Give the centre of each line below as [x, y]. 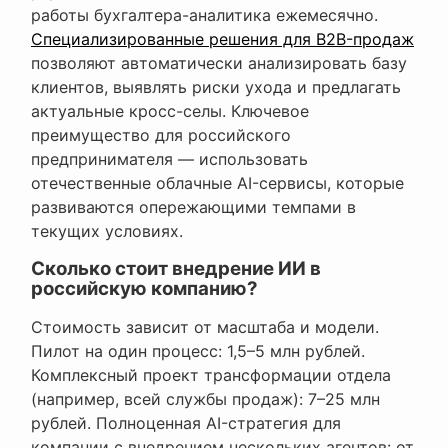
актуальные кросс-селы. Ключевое [170, 111]
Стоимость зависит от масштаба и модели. [205, 327]
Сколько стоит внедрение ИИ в [176, 269]
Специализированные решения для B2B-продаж [222, 39]
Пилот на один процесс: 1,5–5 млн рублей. [198, 351]
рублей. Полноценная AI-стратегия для [186, 423]
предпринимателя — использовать [169, 159]
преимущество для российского [161, 135]
